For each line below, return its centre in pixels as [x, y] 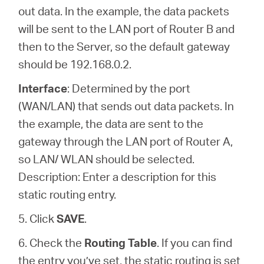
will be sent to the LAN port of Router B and [127, 29]
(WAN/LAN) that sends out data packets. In [126, 106]
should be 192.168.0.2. [75, 64]
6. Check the [52, 243]
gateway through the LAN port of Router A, [126, 141]
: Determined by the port [129, 88]
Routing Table [121, 243]
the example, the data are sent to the [111, 124]
